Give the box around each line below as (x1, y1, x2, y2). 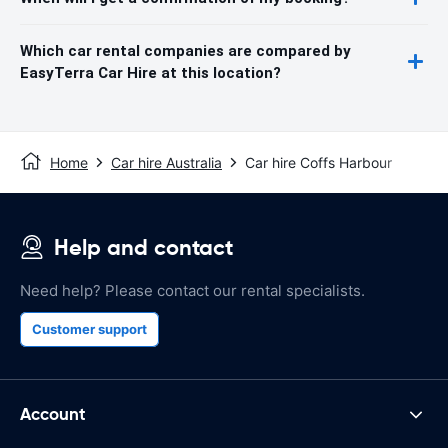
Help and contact (54, 233, 233, 261)
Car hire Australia (111, 153, 222, 171)
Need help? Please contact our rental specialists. (20, 280, 365, 300)
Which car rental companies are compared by (20, 41, 351, 60)
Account (20, 403, 86, 426)
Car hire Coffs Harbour (245, 153, 392, 171)
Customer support (32, 320, 147, 337)
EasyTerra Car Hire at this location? (20, 63, 281, 82)
